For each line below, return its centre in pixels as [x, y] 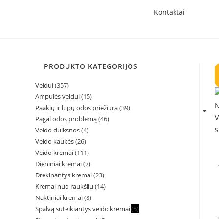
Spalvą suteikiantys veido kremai [83, 209]
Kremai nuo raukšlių [64, 186]
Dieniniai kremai [58, 164]
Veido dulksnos [57, 130]
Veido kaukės [55, 141]
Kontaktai [169, 12]
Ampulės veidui [57, 96]
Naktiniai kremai [59, 197]
